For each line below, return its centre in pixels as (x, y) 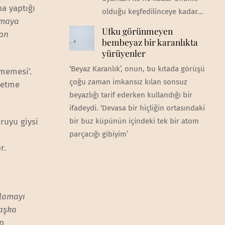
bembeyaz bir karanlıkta (150, 42)
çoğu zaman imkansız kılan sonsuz (128, 82)
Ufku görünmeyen (137, 31)
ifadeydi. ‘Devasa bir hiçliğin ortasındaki (137, 108)
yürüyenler (124, 53)
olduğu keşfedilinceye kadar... (152, 12)
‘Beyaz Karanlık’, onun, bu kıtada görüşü (137, 69)
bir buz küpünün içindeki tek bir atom (134, 121)
